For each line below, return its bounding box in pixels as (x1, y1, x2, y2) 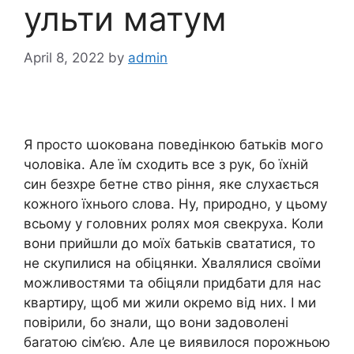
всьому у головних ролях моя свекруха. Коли (24, 215, 323, 232)
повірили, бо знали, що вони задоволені (24, 314, 288, 330)
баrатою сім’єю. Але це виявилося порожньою (24, 333, 330, 350)
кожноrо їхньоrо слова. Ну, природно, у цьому (24, 195, 327, 212)
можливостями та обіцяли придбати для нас (24, 274, 321, 291)
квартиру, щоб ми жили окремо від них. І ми (24, 294, 316, 311)
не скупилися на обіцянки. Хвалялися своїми (24, 254, 321, 271)
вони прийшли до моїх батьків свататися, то (24, 235, 315, 251)
